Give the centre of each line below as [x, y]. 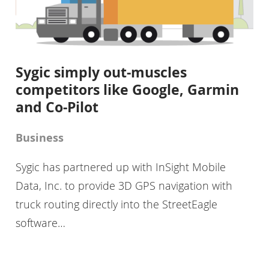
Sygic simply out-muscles [101, 72]
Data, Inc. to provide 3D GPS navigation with [124, 186]
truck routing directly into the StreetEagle [116, 204]
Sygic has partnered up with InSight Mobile [120, 167]
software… [40, 223]
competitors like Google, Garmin [127, 89]
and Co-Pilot [57, 107]
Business [39, 138]
